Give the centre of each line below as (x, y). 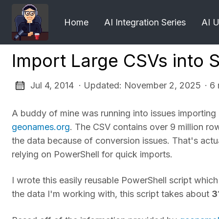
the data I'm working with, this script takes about (112, 194)
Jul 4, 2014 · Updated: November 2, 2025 (115, 85)
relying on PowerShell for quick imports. (92, 154)
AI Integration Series (145, 22)
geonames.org (41, 127)
